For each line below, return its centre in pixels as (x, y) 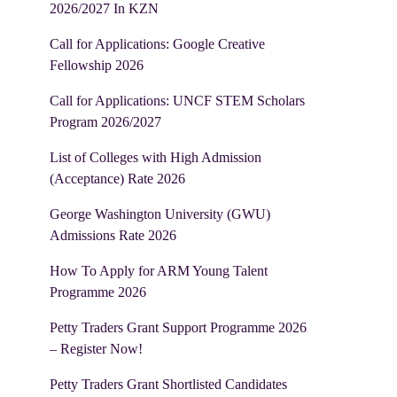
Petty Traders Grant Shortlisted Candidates (168, 384)
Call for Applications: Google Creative (157, 44)
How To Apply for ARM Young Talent (159, 271)
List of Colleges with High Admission (156, 157)
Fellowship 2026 (97, 65)
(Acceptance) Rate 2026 (117, 179)
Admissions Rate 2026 (113, 235)
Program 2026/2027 (105, 122)
